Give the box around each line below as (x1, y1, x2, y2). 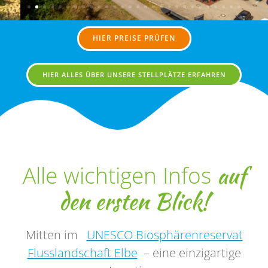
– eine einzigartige (140, 244, 241, 261)
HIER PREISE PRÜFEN (93, 33, 175, 44)
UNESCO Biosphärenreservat (86, 226, 243, 243)
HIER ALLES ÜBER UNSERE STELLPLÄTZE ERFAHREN (42, 70, 226, 80)
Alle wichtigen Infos (22, 160, 217, 190)
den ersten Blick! (59, 185, 209, 217)
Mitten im (25, 226, 81, 243)
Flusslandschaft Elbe (27, 244, 138, 261)
